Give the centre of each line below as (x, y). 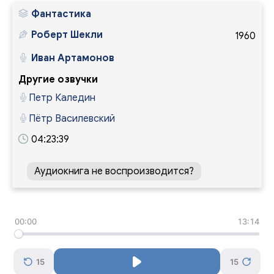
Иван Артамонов (73, 58)
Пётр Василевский (72, 119)
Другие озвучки (58, 80)
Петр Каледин (62, 98)
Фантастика (61, 14)
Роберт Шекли (67, 35)
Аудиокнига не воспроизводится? (114, 171)
